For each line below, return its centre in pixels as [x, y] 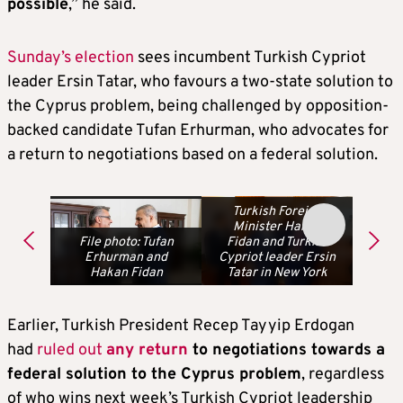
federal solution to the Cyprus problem [154, 375]
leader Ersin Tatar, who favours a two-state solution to [200, 83]
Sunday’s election [71, 58]
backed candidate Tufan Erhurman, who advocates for [198, 131]
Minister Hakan [277, 228]
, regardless [343, 375]
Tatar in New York [277, 273]
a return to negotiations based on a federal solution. [193, 156]
